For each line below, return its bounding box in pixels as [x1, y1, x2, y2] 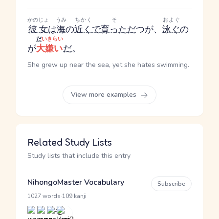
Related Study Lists [27, 136, 112, 148]
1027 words [27, 192, 61, 200]
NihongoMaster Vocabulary [27, 177, 124, 188]
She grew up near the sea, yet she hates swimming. [27, 60, 189, 69]
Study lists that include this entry [27, 151, 131, 160]
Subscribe [157, 180, 185, 188]
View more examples [71, 90, 138, 99]
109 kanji [62, 192, 87, 200]
